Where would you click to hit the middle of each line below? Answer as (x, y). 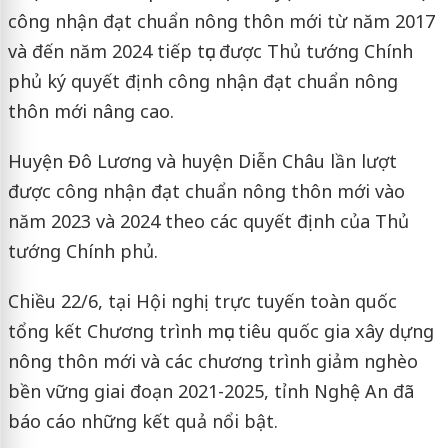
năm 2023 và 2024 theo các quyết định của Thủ (208, 220)
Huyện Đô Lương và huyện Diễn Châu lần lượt (202, 160)
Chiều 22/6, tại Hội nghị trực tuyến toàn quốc (202, 300)
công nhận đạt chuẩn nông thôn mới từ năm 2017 (221, 20)
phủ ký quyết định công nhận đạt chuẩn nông (202, 80)
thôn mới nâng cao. (90, 110)
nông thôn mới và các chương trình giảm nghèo (212, 360)
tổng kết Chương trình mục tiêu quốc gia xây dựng (220, 330)
